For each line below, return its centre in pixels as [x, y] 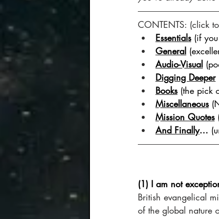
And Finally [177, 130]
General [171, 51]
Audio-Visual [179, 64]
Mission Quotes [185, 117]
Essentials [173, 37]
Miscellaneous [182, 103]
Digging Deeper [186, 77]
